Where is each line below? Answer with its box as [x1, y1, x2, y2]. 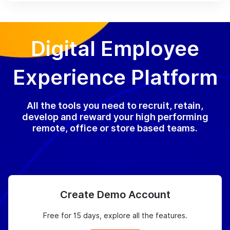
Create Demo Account [60, 188, 170, 201]
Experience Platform [12, 65, 218, 90]
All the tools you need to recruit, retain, [27, 100, 203, 111]
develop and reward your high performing [22, 111, 208, 123]
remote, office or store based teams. [32, 123, 198, 134]
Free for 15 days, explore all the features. [43, 212, 187, 220]
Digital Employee [31, 36, 199, 61]
